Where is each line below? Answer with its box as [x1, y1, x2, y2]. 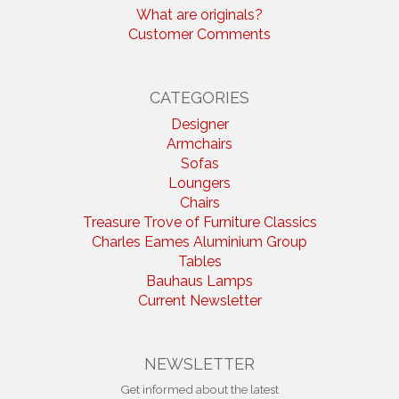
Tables [177, 252, 222, 270]
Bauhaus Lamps [146, 272, 253, 289]
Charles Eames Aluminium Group [92, 232, 307, 250]
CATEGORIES [150, 87, 249, 107]
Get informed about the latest [120, 381, 279, 396]
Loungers [168, 174, 231, 191]
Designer [170, 115, 229, 133]
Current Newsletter [137, 291, 262, 309]
